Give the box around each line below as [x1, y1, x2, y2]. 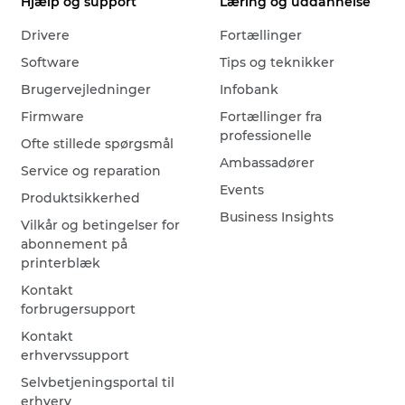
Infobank [220, 81, 279, 99]
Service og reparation [21, 163, 162, 180]
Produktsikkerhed [21, 190, 141, 207]
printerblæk [21, 255, 101, 272]
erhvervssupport [21, 347, 130, 364]
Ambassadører [220, 155, 316, 172]
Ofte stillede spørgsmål [21, 136, 174, 153]
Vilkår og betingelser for [21, 217, 181, 234]
